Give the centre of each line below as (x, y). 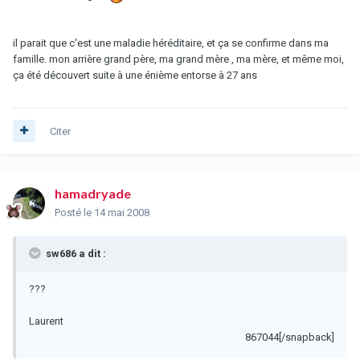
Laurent (46, 321)
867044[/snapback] (290, 337)
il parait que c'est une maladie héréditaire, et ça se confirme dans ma (171, 43)
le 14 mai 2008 (117, 212)
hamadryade (93, 193)
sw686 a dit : (75, 253)
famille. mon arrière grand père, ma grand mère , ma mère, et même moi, (178, 59)
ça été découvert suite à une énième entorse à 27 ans (135, 75)
